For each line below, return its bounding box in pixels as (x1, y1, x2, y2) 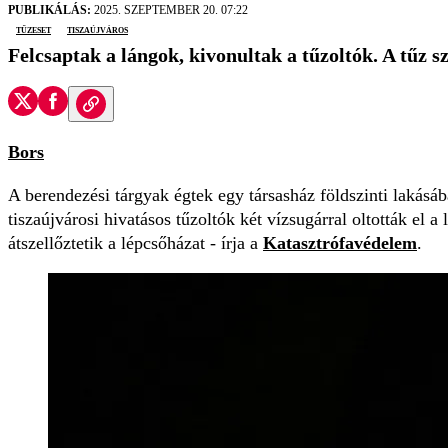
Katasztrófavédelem (263, 233, 417, 254)
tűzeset (16, 22, 51, 37)
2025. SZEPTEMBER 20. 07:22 (91, 3, 248, 18)
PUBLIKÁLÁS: (8, 3, 91, 18)
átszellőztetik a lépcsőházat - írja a (8, 233, 263, 254)
